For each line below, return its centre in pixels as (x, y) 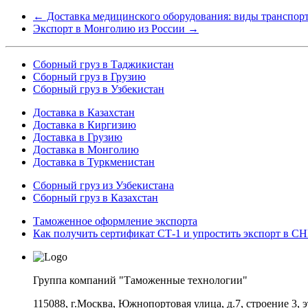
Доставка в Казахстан (84, 112)
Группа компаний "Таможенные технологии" (140, 280)
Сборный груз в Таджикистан (103, 64)
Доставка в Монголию (86, 149)
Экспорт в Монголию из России (110, 28)
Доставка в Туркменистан (94, 162)
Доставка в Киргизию (85, 124)
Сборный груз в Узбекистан (99, 89)
